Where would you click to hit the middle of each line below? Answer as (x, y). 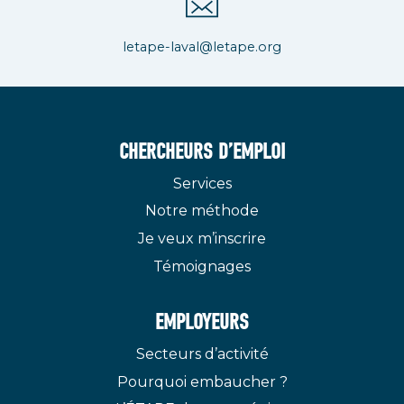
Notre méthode (202, 211)
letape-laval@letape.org (202, 47)
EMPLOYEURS (202, 323)
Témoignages (202, 266)
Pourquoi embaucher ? (202, 381)
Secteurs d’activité (202, 353)
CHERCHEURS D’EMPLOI (202, 152)
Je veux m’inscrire (202, 238)
